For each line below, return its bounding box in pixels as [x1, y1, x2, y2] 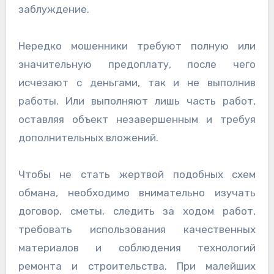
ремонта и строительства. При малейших [18, 260, 256, 273]
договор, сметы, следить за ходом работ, [18, 205, 256, 218]
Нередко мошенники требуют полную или [18, 40, 256, 53]
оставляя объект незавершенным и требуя [18, 113, 256, 126]
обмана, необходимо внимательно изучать [18, 187, 256, 199]
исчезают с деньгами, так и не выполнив [18, 76, 256, 89]
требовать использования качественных [18, 223, 256, 236]
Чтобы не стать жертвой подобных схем [18, 168, 256, 181]
